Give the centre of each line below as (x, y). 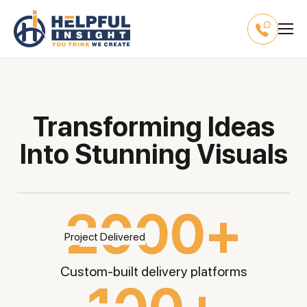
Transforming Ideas (40, 127)
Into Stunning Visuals (153, 154)
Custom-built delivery (125, 271)
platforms (219, 271)
